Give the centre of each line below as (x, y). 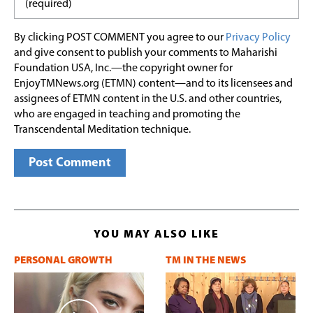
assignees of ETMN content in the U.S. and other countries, (148, 99)
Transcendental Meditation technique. (102, 130)
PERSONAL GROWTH (63, 260)
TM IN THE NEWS (206, 260)
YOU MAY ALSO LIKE (156, 234)
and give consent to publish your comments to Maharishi (146, 53)
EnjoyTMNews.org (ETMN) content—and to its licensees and (153, 83)
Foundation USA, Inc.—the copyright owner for (123, 68)
